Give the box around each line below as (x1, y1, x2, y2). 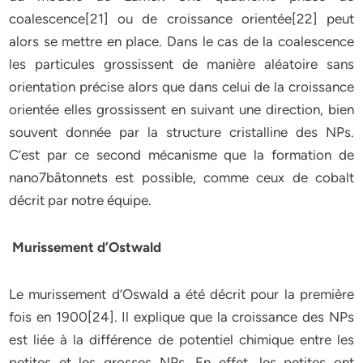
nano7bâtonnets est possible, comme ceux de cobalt (9, 169, 354, 186)
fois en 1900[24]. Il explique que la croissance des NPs (9, 309, 354, 325)
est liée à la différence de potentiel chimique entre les (9, 331, 354, 348)
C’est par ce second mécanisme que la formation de (9, 147, 354, 163)
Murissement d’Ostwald (9, 239, 165, 255)
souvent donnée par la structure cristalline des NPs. (9, 124, 354, 140)
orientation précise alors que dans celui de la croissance (9, 79, 354, 95)
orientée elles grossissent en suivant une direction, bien (9, 101, 354, 117)
